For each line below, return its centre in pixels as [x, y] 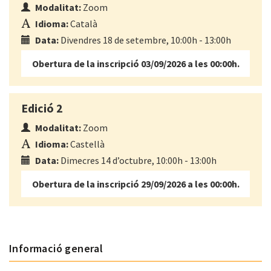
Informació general [56, 249]
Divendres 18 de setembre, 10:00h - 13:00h [145, 40]
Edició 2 [42, 108]
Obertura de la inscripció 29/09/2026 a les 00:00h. [135, 184]
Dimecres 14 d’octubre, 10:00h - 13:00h [138, 161]
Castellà [87, 144]
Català [83, 24]
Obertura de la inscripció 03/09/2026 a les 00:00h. [135, 64]
